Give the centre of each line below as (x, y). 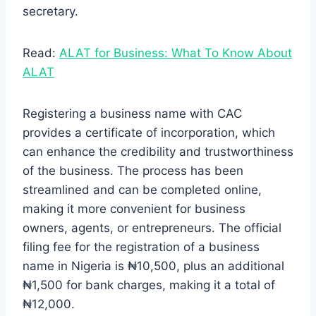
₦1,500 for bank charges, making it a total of (149, 285)
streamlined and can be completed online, (142, 189)
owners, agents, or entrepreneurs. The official (152, 227)
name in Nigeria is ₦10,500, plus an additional (153, 266)
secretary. (50, 11)
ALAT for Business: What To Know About (176, 53)
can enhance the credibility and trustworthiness (158, 151)
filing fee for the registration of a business (141, 247)
